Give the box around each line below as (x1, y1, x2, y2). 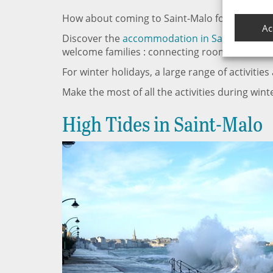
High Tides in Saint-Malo (62, 109, 263, 138)
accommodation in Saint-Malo (122, 32, 260, 45)
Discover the (62, 32, 122, 45)
